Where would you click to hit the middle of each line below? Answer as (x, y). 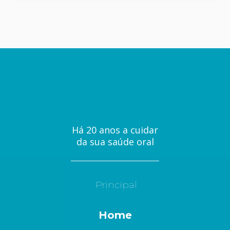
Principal (116, 185)
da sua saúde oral (115, 141)
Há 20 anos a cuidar (115, 130)
